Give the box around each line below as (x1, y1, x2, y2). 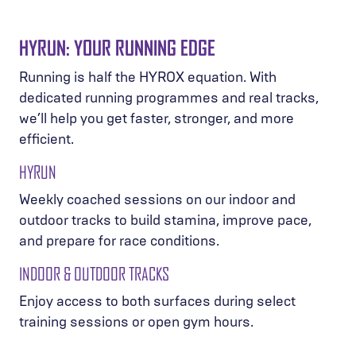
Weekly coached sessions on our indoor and (19, 190, 296, 208)
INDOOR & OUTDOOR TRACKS (19, 264, 169, 284)
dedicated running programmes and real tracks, (19, 88, 319, 106)
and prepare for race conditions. (19, 231, 219, 250)
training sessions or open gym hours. (19, 312, 253, 331)
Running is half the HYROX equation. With (19, 68, 277, 86)
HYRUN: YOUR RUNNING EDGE (19, 36, 215, 60)
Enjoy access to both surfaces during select (19, 292, 296, 310)
